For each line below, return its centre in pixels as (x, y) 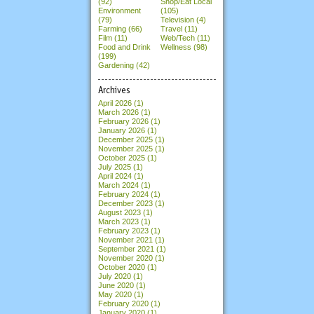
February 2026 (123, 121)
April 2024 (115, 176)
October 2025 (122, 157)
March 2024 (118, 185)
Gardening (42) (124, 65)
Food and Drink (124, 47)
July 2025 (115, 166)
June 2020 (116, 285)
